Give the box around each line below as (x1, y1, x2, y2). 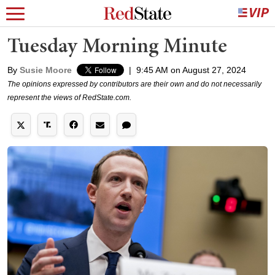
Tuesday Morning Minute (7, 31, 227, 60)
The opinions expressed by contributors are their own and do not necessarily (7, 80, 261, 88)
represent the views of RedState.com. (7, 93, 131, 102)
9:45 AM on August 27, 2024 (136, 65, 246, 75)
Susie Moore (20, 65, 72, 75)
